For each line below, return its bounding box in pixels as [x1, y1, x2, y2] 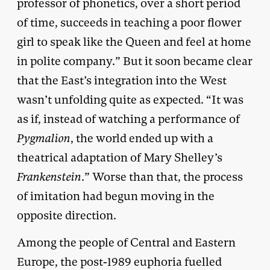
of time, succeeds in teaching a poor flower [17, 14, 242, 30]
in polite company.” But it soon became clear [17, 53, 253, 69]
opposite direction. [17, 207, 116, 223]
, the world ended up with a [71, 130, 213, 146]
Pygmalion [17, 130, 71, 146]
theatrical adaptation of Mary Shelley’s [17, 149, 222, 165]
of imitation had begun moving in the [17, 188, 215, 204]
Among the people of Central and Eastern [17, 234, 236, 250]
